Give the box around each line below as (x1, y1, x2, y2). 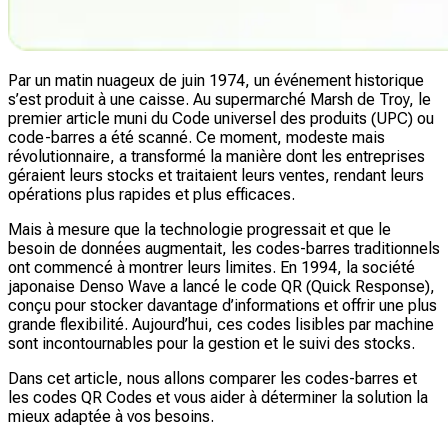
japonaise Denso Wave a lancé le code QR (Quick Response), (8, 276, 435, 296)
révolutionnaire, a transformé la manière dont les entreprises (8, 146, 425, 166)
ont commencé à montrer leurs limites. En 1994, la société (8, 257, 415, 277)
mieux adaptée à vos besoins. (8, 406, 214, 426)
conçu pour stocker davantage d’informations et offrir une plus (8, 295, 437, 315)
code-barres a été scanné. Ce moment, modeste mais (8, 127, 385, 147)
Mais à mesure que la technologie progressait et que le (8, 219, 391, 239)
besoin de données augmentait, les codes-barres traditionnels (8, 238, 440, 258)
